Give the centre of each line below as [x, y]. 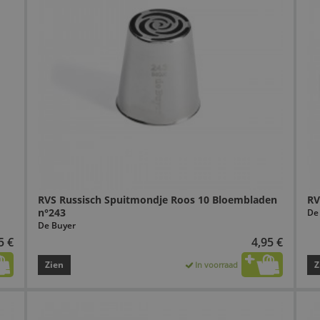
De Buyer [56, 226]
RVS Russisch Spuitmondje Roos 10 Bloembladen [157, 200]
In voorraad [217, 265]
